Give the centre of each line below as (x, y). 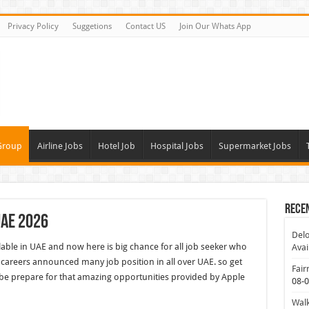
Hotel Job (116, 146)
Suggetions (92, 26)
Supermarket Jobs (255, 146)
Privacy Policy (33, 26)
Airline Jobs (60, 146)
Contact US (145, 26)
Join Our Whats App (215, 26)
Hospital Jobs (177, 146)
